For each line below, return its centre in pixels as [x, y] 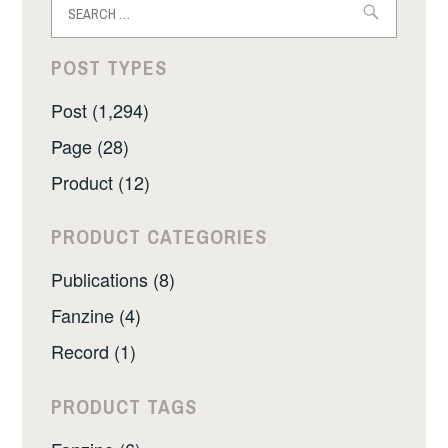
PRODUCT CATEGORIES [159, 237]
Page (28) [90, 145]
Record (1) [94, 351]
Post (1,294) [100, 110]
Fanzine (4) [96, 315]
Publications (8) [113, 279]
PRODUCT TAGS [124, 406]
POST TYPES [109, 68]
